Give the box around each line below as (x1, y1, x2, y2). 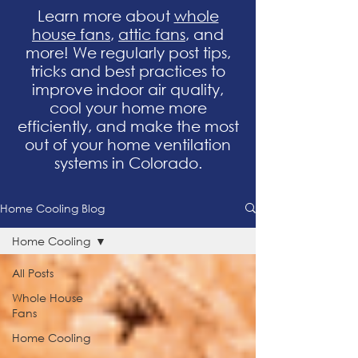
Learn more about (37, 6, 174, 25)
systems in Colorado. (54, 153, 202, 172)
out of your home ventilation (25, 135, 231, 153)
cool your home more (49, 98, 207, 117)
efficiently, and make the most (17, 117, 239, 135)
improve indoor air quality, (32, 80, 224, 98)
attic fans (118, 25, 185, 43)
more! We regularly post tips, (25, 43, 231, 62)
